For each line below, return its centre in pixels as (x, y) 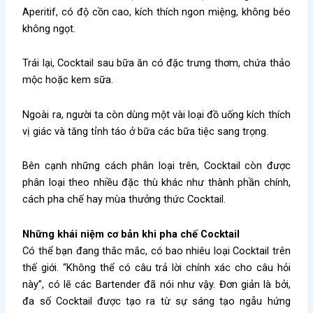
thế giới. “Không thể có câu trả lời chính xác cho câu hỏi (156, 267)
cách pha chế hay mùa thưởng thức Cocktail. (124, 199)
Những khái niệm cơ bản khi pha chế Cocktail (131, 234)
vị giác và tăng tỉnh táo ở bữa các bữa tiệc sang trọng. (146, 131)
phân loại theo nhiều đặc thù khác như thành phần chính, (156, 183)
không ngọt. (49, 28)
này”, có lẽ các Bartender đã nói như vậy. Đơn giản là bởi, (156, 284)
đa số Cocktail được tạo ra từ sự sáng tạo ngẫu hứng (156, 301)
